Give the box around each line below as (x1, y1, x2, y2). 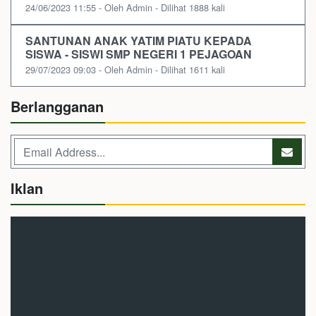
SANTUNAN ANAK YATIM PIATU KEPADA (25, 32, 252, 49)
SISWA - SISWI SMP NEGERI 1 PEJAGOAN (25, 46, 252, 63)
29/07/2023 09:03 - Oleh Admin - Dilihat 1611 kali (25, 63, 225, 77)
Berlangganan (11, 96, 104, 117)
